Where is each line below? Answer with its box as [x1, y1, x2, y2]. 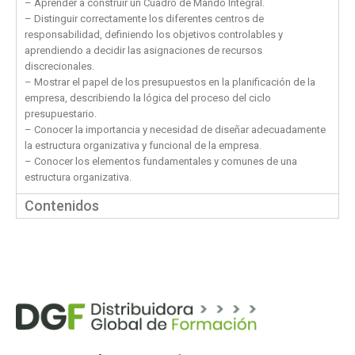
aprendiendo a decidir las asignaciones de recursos [25, 44, 262, 57]
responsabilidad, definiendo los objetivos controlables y [25, 29, 283, 41]
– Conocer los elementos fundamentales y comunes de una [25, 155, 297, 168]
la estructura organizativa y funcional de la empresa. [25, 139, 261, 152]
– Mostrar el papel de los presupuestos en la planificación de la [25, 76, 315, 89]
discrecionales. [25, 60, 94, 73]
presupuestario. [25, 108, 97, 120]
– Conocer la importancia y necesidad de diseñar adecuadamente [25, 124, 326, 136]
